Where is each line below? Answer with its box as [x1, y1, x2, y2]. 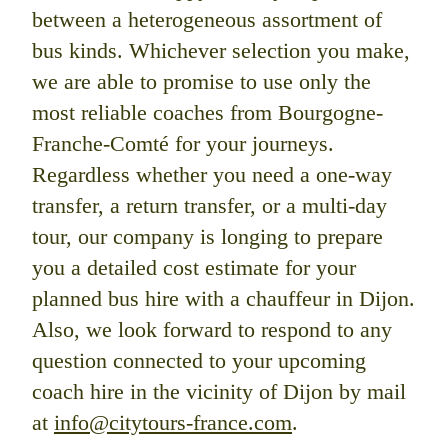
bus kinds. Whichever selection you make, [32, 37, 410, 63]
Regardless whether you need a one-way [32, 161, 392, 187]
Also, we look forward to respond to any [32, 316, 392, 342]
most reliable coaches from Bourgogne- [32, 99, 383, 125]
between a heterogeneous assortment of [32, 6, 382, 32]
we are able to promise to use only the [32, 68, 371, 94]
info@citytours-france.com [54, 409, 292, 435]
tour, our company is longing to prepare [32, 223, 383, 249]
